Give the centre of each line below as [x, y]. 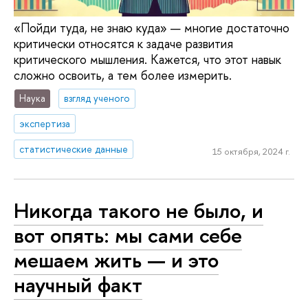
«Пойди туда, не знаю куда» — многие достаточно [152, 27]
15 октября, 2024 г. [251, 151]
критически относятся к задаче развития [123, 43]
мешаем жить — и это [116, 260]
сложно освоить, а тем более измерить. [123, 75]
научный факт [78, 284]
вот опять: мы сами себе [128, 235]
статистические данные [74, 149]
